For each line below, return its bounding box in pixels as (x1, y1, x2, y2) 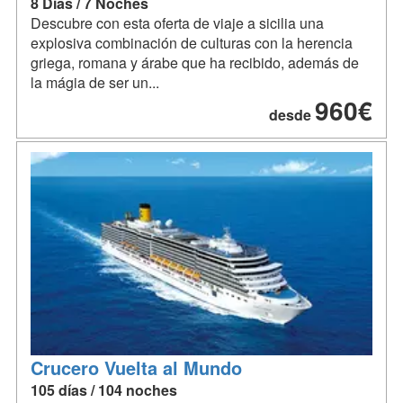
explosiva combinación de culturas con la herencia (31, 32, 353, 54)
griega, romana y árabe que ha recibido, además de (31, 52, 359, 74)
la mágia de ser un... (31, 72, 159, 94)
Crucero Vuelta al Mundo (31, 354, 242, 381)
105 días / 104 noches (31, 380, 177, 401)
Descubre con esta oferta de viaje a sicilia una (31, 13, 324, 34)
